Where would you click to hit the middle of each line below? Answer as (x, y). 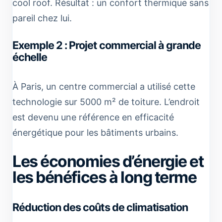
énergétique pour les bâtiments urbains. (95, 132)
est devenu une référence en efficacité (93, 117)
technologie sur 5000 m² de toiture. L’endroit (106, 102)
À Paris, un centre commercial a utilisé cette (104, 86)
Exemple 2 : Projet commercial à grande (107, 45)
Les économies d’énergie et (108, 161)
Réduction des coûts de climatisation (100, 207)
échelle (30, 57)
